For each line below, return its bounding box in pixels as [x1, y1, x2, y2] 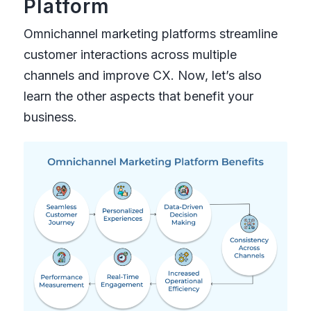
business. [23, 110, 77, 125]
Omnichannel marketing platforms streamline [23, 26, 278, 42]
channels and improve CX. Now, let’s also [23, 68, 262, 83]
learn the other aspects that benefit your [23, 89, 253, 104]
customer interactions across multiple [23, 47, 237, 62]
